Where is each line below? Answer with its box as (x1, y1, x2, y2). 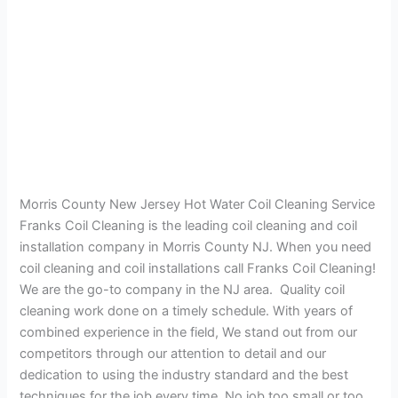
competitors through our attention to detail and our (20, 345, 327, 362)
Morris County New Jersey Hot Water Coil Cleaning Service (20, 195, 376, 212)
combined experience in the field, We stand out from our (20, 323, 358, 340)
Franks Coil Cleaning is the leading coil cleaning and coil (20, 217, 358, 234)
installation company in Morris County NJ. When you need (20, 238, 372, 255)
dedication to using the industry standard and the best (20, 366, 349, 383)
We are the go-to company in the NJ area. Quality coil (20, 281, 346, 298)
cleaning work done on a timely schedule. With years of (20, 302, 354, 319)
